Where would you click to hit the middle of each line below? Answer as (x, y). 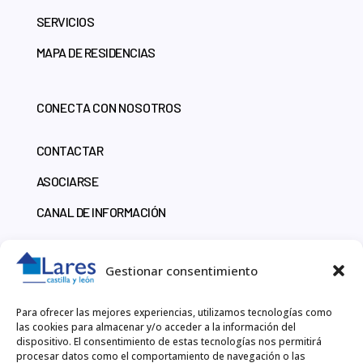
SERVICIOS (65, 21)
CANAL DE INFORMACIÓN (101, 211)
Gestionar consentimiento (181, 270)
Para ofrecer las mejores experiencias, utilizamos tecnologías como (174, 312)
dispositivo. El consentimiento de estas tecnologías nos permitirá (169, 342)
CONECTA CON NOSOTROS (109, 107)
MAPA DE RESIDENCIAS (96, 52)
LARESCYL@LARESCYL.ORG (112, 340)
